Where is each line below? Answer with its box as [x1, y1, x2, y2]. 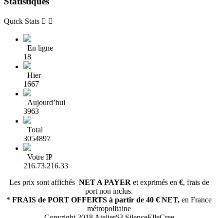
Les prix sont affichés [9, 178, 79, 187]
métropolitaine [87, 204, 131, 213]
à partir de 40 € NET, [109, 196, 180, 204]
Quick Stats [4, 17, 39, 26]
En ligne [23, 44, 53, 53]
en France [180, 196, 212, 204]
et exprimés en [130, 178, 179, 187]
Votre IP [23, 153, 53, 162]
